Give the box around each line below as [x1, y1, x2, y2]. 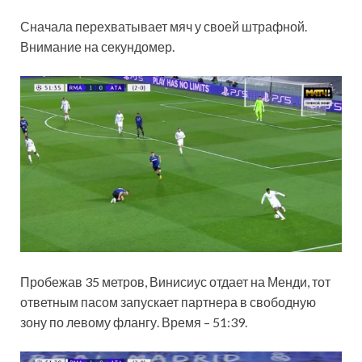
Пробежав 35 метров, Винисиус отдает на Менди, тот [20, 273, 330, 289]
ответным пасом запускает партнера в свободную [20, 293, 316, 309]
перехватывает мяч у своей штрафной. [75, 19, 307, 35]
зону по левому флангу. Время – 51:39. [20, 314, 247, 330]
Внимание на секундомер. [20, 39, 175, 55]
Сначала [20, 19, 75, 35]
